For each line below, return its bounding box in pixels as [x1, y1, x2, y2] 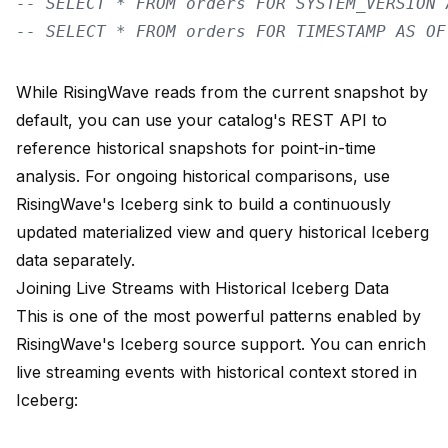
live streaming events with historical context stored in [16, 362, 417, 383]
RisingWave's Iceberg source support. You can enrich [16, 334, 426, 355]
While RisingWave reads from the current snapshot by [16, 82, 428, 103]
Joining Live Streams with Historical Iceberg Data [16, 278, 389, 299]
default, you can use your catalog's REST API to [16, 110, 387, 131]
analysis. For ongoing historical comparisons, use [16, 166, 390, 187]
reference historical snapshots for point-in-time [16, 138, 376, 159]
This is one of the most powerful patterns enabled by [16, 306, 421, 327]
